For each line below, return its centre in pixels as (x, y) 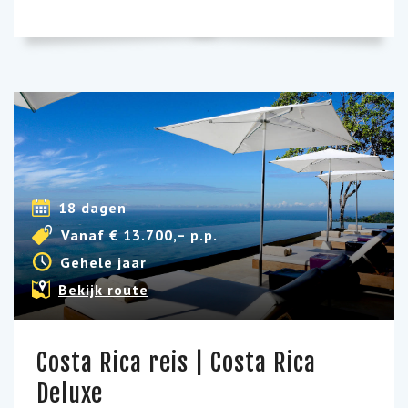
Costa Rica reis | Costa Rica (176, 362)
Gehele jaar (103, 262)
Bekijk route (103, 289)
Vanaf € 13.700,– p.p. (139, 235)
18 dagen (92, 207)
